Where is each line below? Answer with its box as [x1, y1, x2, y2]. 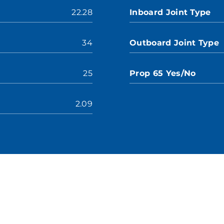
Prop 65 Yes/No [129, 68, 196, 78]
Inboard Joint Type [129, 7, 211, 17]
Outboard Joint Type [129, 38, 219, 47]
